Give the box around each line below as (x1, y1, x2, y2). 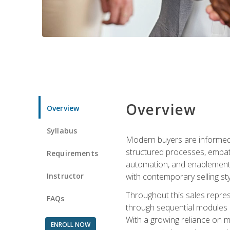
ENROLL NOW (50, 220, 90, 229)
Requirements (47, 148, 98, 158)
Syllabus (47, 125, 78, 136)
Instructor (47, 170, 84, 181)
